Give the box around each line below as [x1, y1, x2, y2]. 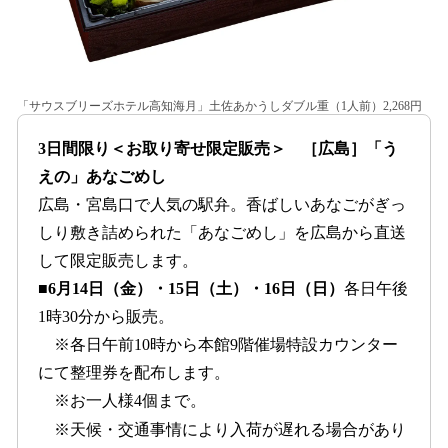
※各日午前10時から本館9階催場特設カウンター [38, 336, 398, 354]
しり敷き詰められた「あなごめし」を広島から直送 [38, 224, 406, 242]
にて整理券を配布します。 [38, 364, 230, 382]
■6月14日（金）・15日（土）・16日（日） [38, 280, 344, 298]
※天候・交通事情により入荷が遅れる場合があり [38, 421, 406, 439]
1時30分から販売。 [38, 308, 174, 326]
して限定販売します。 [38, 252, 198, 270]
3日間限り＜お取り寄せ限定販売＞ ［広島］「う [38, 140, 398, 158]
